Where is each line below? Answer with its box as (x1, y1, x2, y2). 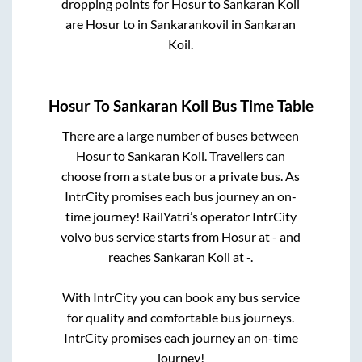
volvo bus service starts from (61, 228, 222, 244)
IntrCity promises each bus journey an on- (65, 187, 297, 204)
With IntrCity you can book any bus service (61, 288, 300, 305)
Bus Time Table (208, 96, 314, 115)
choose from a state (61, 167, 173, 183)
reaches (108, 248, 154, 264)
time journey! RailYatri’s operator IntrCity (65, 208, 297, 224)
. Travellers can (204, 147, 286, 163)
